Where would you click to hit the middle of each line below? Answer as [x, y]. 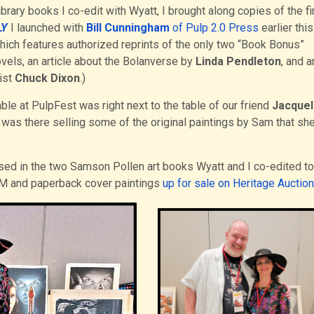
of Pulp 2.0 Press [214, 28]
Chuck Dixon [47, 78]
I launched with [47, 28]
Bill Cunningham [128, 28]
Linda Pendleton [238, 62]
